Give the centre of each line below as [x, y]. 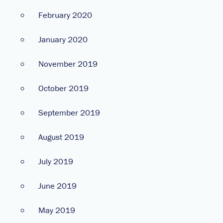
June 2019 [57, 185]
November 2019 [68, 63]
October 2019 [63, 88]
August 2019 [61, 137]
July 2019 [56, 161]
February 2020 [65, 15]
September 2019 [69, 112]
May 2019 [57, 210]
